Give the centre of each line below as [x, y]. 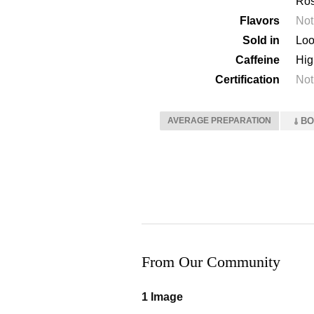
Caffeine [258, 60]
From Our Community [211, 262]
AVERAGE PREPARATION [219, 121]
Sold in [261, 40]
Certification [247, 80]
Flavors [260, 21]
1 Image [162, 297]
